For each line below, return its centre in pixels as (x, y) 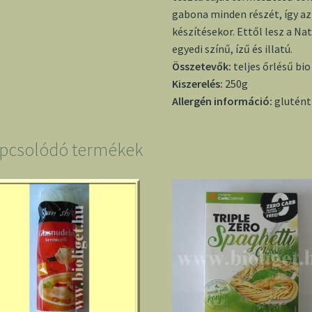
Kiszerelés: (199, 84)
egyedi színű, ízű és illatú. (233, 49)
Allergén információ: (224, 101)
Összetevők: (203, 67)
